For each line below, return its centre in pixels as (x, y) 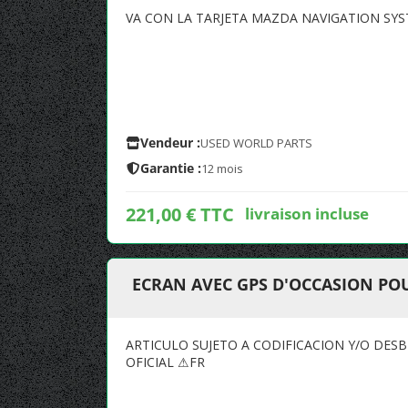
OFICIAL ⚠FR (165, 362)
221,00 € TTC (180, 214)
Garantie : (171, 168)
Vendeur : (170, 143)
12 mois (222, 168)
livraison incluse (307, 213)
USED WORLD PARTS (256, 143)
